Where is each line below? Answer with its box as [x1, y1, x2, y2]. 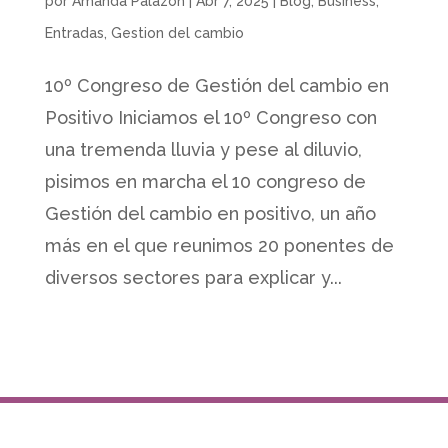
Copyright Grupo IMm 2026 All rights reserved [25, 370, 423, 392]
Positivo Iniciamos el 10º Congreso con [44, 107, 377, 129]
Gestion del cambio [110, 25, 244, 42]
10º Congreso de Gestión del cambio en [44, 75, 389, 97]
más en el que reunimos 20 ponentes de [44, 235, 394, 257]
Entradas [44, 25, 104, 42]
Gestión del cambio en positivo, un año [44, 203, 376, 225]
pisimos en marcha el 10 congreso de [44, 171, 366, 193]
